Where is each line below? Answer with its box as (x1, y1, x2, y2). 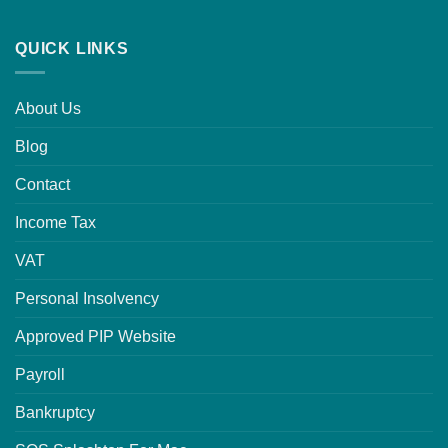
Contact (15, 176, 70, 194)
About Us (15, 100, 81, 118)
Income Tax (15, 214, 96, 232)
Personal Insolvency (15, 290, 159, 308)
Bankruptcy (15, 404, 95, 422)
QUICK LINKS (15, 39, 129, 57)
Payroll (15, 366, 65, 384)
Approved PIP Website (15, 328, 176, 346)
